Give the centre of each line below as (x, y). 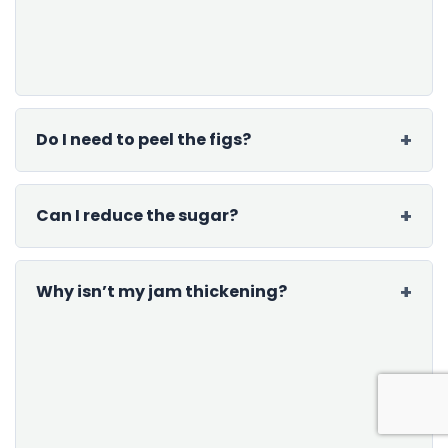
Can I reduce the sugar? (137, 215)
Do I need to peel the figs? (143, 139)
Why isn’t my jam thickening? (161, 291)
